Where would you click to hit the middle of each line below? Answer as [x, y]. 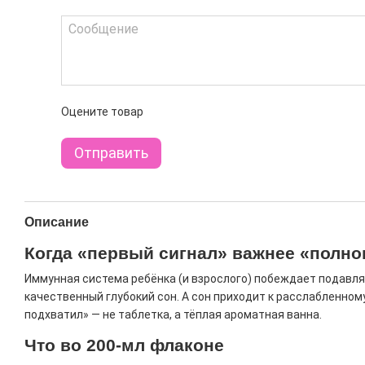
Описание [57, 222]
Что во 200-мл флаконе [124, 345]
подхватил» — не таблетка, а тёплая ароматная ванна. [173, 314]
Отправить [111, 153]
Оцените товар [102, 112]
